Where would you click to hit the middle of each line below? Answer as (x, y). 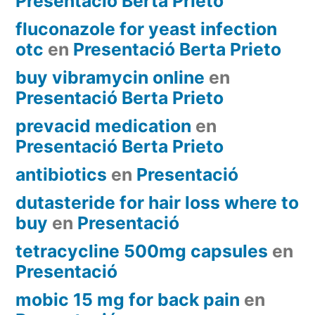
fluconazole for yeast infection (146, 28)
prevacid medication (103, 126)
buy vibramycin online (110, 77)
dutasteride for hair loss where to (157, 202)
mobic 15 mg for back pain (128, 299)
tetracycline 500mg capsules (142, 251)
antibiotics (61, 174)
